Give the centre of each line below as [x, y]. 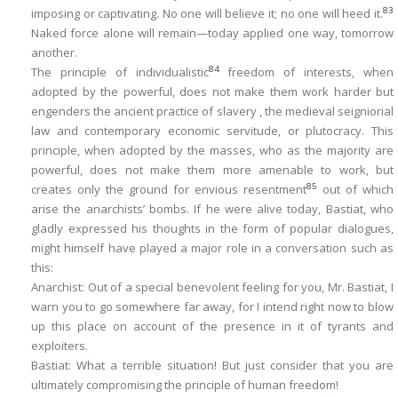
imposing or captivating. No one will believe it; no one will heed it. [207, 13]
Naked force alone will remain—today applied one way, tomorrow [212, 33]
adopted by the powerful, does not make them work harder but [212, 92]
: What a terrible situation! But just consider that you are [231, 365]
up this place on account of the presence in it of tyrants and [212, 326]
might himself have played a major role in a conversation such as [212, 248]
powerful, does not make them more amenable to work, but [212, 170]
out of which [355, 189]
